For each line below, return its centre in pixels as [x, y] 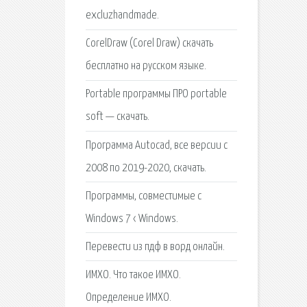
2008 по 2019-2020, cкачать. [146, 168]
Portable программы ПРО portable [156, 95]
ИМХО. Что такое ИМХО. [133, 275]
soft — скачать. [117, 117]
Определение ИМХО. [128, 298]
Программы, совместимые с [143, 196]
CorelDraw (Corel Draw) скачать [149, 44]
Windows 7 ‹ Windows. [132, 219]
